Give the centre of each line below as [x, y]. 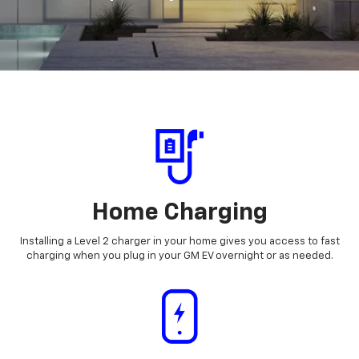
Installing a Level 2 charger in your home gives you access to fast [179, 242]
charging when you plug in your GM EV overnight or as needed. [179, 256]
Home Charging [179, 214]
